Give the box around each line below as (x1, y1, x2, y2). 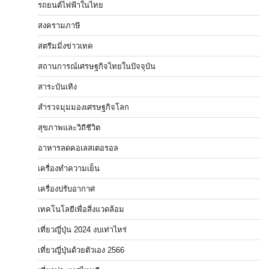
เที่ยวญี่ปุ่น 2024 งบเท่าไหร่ (38, 225, 127, 235)
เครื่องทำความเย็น (38, 164, 100, 174)
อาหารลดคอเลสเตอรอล (38, 144, 118, 153)
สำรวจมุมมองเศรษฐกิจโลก (38, 103, 129, 112)
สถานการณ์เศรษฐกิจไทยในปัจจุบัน (38, 62, 156, 71)
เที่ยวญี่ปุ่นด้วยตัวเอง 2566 (38, 246, 124, 255)
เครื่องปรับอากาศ (38, 184, 95, 194)
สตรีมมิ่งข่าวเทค (38, 41, 93, 51)
